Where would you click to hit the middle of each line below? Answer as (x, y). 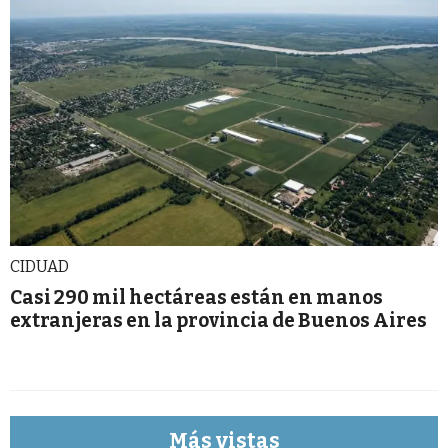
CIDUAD (39, 267)
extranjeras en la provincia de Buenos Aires (218, 321)
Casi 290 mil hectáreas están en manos (196, 298)
